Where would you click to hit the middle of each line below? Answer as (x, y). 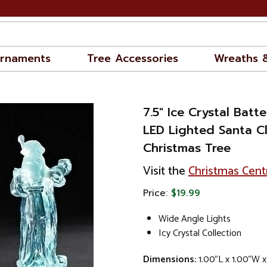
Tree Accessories (132, 58)
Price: (157, 193)
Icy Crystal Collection (200, 233)
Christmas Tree (187, 148)
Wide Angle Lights (195, 219)
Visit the (166, 171)
